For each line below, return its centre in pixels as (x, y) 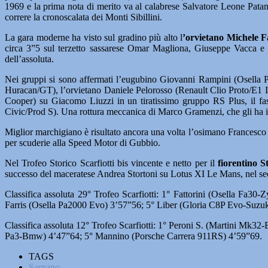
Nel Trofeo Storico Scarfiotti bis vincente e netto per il (110, 163)
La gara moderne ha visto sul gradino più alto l (94, 37)
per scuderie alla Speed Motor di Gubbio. (83, 143)
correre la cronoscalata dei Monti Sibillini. (83, 17)
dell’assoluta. (29, 59)
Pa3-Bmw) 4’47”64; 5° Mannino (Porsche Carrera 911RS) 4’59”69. (133, 236)
